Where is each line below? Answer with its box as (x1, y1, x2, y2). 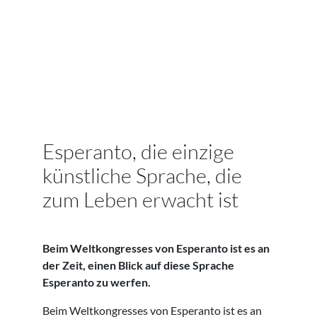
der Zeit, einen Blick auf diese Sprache (42, 258, 234, 272)
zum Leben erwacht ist (42, 187, 238, 213)
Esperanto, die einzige (42, 139, 234, 165)
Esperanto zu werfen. (42, 275, 151, 289)
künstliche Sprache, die (42, 163, 242, 189)
